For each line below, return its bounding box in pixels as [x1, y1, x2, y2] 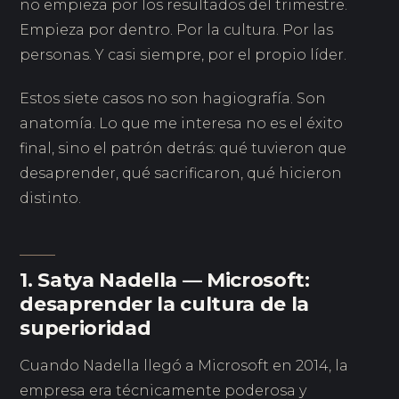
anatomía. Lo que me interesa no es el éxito [20, 115, 344, 133]
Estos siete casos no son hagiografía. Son [20, 90, 327, 108]
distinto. [20, 190, 82, 208]
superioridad [20, 315, 151, 340]
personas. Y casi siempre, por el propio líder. [20, 45, 347, 63]
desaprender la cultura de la [20, 291, 310, 316]
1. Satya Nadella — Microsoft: [20, 267, 310, 292]
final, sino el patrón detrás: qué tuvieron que [20, 140, 347, 158]
